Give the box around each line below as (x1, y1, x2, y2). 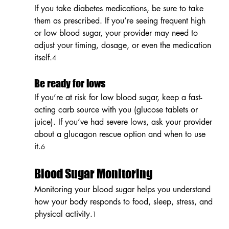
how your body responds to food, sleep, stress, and (34, 196, 215, 207)
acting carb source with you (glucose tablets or (34, 104, 200, 115)
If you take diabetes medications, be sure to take (34, 3, 206, 14)
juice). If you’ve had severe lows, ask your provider (34, 116, 215, 127)
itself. (34, 52, 52, 63)
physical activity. (34, 208, 93, 219)
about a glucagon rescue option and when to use (34, 128, 208, 140)
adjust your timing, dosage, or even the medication (34, 39, 214, 51)
